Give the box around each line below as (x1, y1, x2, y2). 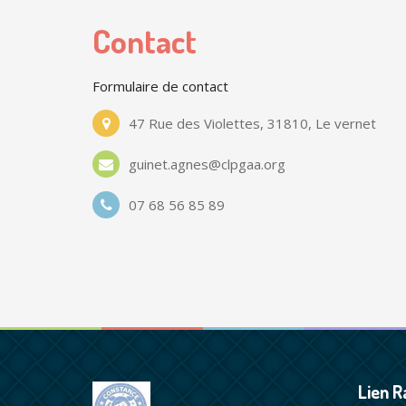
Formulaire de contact (92, 77, 228, 95)
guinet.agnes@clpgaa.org (129, 155, 285, 173)
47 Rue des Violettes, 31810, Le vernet (129, 114, 376, 132)
